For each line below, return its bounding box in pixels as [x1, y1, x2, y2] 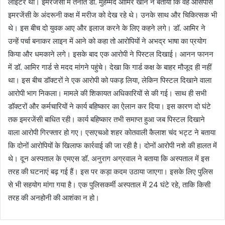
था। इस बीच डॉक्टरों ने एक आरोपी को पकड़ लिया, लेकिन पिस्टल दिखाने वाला [8, 75, 211, 85]
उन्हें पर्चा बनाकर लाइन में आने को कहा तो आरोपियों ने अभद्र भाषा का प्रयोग [8, 36, 206, 46]
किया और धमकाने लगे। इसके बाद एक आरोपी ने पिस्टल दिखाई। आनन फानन [8, 49, 213, 59]
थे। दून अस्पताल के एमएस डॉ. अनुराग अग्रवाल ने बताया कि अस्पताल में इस [8, 153, 209, 163]
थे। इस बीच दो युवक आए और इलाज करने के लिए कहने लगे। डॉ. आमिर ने [8, 23, 205, 33]
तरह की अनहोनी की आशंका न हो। [8, 192, 99, 202]
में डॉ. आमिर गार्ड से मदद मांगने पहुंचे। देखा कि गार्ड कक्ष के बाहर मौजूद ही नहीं [8, 62, 211, 72]
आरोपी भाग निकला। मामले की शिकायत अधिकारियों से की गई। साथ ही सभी [8, 88, 206, 98]
